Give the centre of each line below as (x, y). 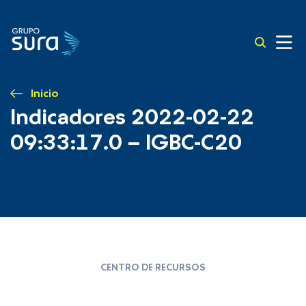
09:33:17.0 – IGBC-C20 (126, 143)
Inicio (45, 94)
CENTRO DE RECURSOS (153, 268)
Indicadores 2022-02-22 (132, 117)
